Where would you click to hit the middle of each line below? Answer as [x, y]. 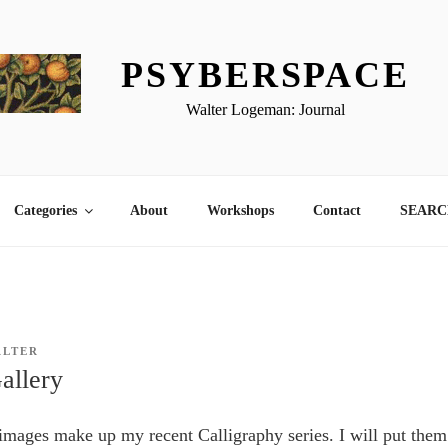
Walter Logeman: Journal [266, 109]
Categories [45, 211]
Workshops [240, 211]
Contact [336, 211]
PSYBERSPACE [265, 74]
